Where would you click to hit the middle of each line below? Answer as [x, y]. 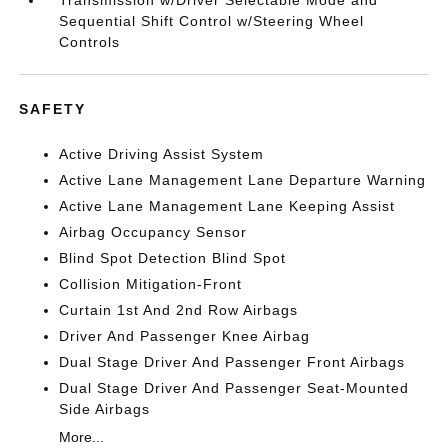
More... [82, 437]
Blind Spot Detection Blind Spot [173, 258]
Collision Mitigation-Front [151, 284]
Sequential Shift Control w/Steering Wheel [212, 21]
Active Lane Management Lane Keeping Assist [227, 206]
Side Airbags [105, 409]
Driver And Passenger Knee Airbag [185, 336]
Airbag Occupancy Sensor [153, 232]
